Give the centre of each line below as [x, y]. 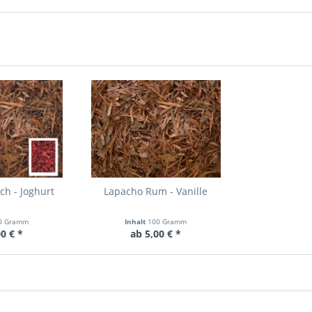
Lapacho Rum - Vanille [156, 191]
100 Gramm [167, 221]
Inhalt [136, 221]
